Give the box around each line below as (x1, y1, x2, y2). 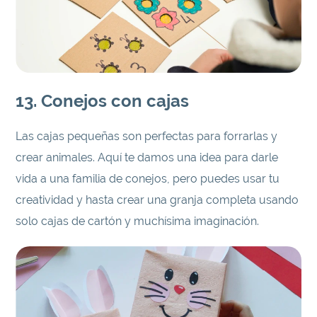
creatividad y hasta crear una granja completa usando (16, 192, 299, 207)
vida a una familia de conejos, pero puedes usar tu (16, 171, 280, 185)
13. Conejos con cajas (16, 90, 190, 111)
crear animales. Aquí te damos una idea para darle (16, 150, 279, 164)
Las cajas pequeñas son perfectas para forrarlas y (16, 129, 278, 143)
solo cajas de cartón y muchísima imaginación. (16, 214, 260, 228)
